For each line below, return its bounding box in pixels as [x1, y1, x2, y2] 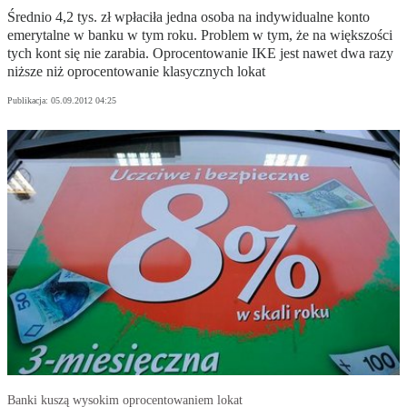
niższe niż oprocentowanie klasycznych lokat [7, 64, 265, 80]
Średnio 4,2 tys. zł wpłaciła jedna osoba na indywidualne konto [7, 9, 370, 25]
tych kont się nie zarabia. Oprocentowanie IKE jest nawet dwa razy [7, 45, 393, 62]
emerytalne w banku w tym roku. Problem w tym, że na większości [7, 27, 392, 44]
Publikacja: [7, 95, 51, 106]
